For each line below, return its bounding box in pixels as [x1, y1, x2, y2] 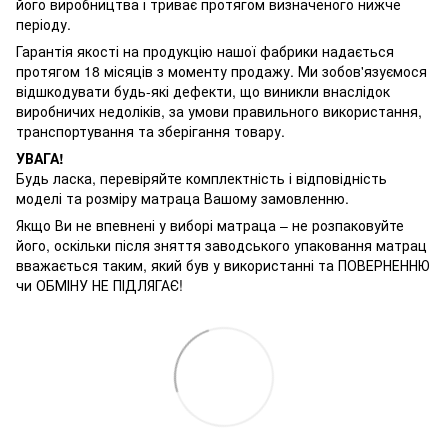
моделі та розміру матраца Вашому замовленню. [16, 187, 349, 208]
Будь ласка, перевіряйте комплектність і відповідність [16, 167, 387, 188]
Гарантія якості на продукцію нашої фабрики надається [16, 40, 394, 61]
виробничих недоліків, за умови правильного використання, [16, 100, 422, 121]
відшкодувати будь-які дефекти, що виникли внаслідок [16, 80, 390, 101]
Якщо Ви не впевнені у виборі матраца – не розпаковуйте [16, 214, 404, 235]
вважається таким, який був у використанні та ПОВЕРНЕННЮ [16, 254, 430, 275]
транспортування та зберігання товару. [16, 120, 285, 141]
